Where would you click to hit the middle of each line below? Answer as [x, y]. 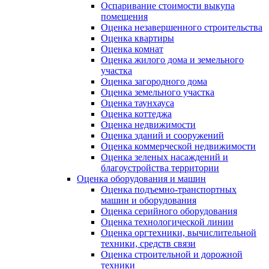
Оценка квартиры [138, 38]
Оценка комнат [132, 49]
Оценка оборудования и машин [141, 179]
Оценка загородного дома [154, 82]
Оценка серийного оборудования [169, 211]
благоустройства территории [160, 168]
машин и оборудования [149, 201]
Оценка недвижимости [148, 125]
